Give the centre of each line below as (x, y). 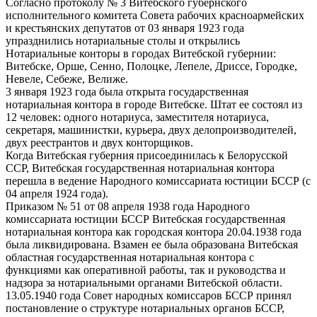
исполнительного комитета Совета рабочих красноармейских (155, 16)
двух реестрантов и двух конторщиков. (99, 143)
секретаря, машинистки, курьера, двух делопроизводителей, (151, 130)
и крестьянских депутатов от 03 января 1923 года (125, 28)
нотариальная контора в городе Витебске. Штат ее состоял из (154, 105)
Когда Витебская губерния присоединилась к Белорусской (147, 156)
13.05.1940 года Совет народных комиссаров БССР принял (149, 296)
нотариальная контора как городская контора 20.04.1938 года (154, 232)
